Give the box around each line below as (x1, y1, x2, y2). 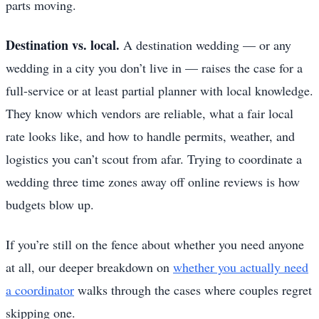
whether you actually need (173, 258, 308, 276)
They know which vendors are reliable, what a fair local (6, 104, 293, 122)
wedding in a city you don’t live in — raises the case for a (6, 58, 303, 76)
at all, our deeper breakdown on (6, 258, 173, 276)
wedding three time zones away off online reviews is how (6, 172, 300, 190)
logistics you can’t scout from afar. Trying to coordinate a (6, 150, 302, 167)
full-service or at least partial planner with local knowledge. (6, 81, 313, 99)
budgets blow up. (6, 195, 94, 213)
